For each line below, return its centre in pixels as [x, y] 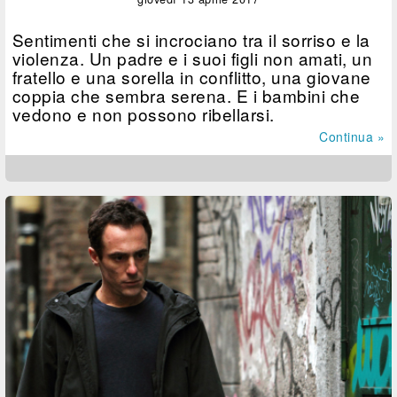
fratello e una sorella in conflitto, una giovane [191, 77]
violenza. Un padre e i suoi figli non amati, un [192, 58]
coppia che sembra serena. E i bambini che [186, 96]
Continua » [352, 137]
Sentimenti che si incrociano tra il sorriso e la [191, 40]
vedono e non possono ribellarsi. [143, 114]
